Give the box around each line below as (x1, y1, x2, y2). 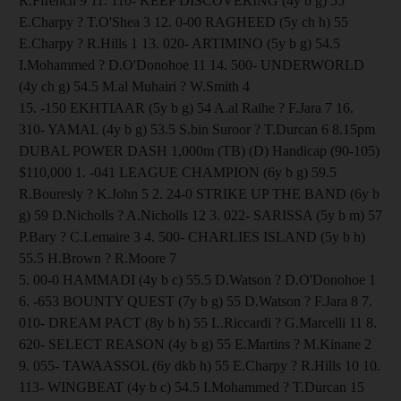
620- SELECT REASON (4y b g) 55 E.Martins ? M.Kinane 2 (19, 336, 371, 352)
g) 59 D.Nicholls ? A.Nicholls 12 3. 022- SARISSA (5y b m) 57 (19, 207, 382, 223)
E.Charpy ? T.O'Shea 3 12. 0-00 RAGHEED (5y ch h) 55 (19, 13, 348, 30)
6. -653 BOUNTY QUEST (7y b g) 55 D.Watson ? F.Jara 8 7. (19, 293, 372, 309)
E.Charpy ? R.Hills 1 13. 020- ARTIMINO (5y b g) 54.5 (19, 35, 340, 51)
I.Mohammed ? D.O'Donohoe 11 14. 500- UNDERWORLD (19, 56, 364, 73)
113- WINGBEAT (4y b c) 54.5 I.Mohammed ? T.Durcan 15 (19, 379, 364, 395)
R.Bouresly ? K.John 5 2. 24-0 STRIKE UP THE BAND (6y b (19, 185, 380, 201)
